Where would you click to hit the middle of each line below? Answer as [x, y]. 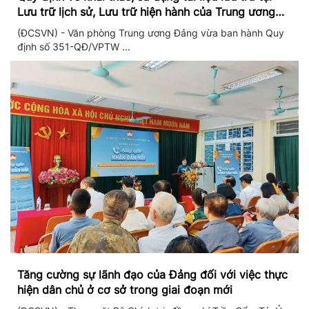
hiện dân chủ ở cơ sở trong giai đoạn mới [125, 290]
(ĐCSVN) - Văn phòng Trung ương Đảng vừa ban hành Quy [151, 33]
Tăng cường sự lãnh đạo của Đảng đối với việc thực [152, 275]
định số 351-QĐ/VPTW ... [74, 47]
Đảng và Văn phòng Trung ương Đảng [116, 27]
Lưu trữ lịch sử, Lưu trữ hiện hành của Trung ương [146, 12]
